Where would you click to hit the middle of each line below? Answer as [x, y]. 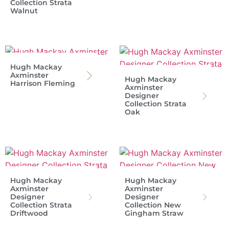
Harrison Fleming [43, 84]
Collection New [153, 205]
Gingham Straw [154, 213]
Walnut [24, 11]
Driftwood [29, 213]
